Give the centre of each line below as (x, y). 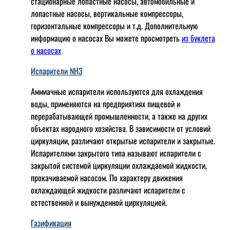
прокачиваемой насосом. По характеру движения (107, 178)
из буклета (198, 38)
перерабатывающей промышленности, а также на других (119, 116)
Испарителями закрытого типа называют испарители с (116, 153)
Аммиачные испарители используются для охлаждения (117, 92)
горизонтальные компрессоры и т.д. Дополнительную (114, 26)
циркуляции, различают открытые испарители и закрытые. (123, 141)
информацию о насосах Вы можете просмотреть (106, 38)
